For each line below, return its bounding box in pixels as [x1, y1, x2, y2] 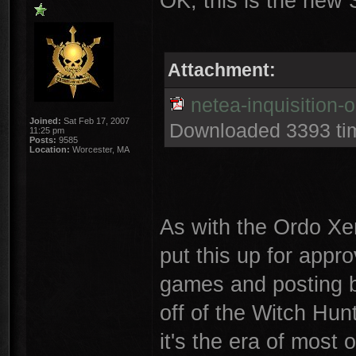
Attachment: [168, 60, 276, 80]
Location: [29, 145, 70, 154]
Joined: [29, 116, 61, 126]
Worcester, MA [70, 145, 130, 154]
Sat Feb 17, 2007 [61, 116, 130, 126]
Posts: [29, 135, 56, 145]
